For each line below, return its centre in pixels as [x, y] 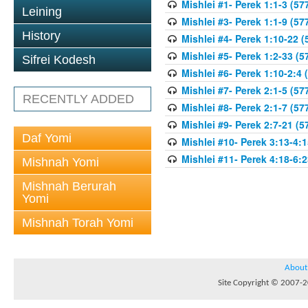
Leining [42, 12]
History [41, 36]
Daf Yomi [47, 138]
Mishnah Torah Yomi [78, 223]
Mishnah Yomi [60, 162]
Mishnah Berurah [69, 186]
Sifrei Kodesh [59, 60]
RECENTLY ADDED [78, 99]
